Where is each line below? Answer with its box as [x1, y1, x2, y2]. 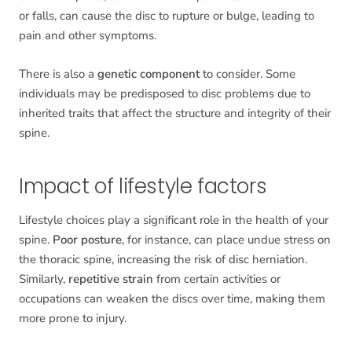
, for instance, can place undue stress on [122, 232, 331, 248]
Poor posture [53, 232, 122, 248]
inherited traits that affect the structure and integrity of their [19, 105, 331, 122]
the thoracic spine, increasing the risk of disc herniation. [19, 251, 307, 268]
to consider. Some [200, 66, 295, 82]
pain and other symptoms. [19, 27, 156, 44]
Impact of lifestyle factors [19, 172, 267, 201]
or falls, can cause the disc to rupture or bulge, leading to [19, 8, 314, 24]
